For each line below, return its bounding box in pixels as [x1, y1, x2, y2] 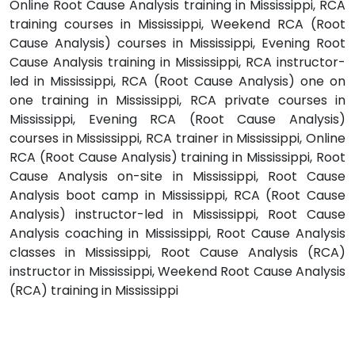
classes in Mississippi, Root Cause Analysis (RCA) [10, 243, 345, 262]
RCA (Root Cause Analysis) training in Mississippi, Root [10, 148, 345, 167]
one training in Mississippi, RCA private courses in [10, 91, 345, 110]
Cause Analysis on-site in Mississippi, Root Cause [10, 167, 345, 186]
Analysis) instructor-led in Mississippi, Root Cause [10, 205, 345, 224]
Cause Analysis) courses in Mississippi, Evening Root [10, 34, 345, 53]
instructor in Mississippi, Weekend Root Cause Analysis [10, 262, 345, 281]
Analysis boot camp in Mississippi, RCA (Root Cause [10, 186, 345, 205]
